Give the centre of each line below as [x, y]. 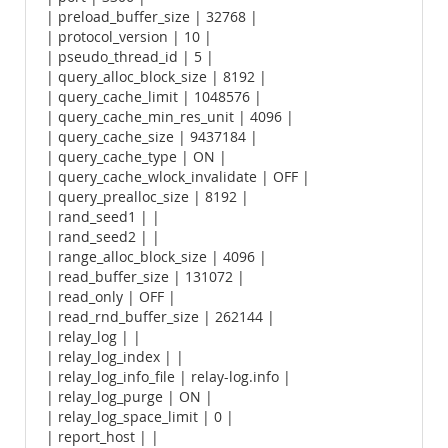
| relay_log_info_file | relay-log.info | [168, 377]
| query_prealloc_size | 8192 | [147, 197]
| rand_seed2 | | [103, 237]
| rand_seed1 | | [103, 217]
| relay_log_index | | [115, 357]
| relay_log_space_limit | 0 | [140, 417]
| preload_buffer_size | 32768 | [152, 17]
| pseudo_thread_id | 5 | [130, 57]
